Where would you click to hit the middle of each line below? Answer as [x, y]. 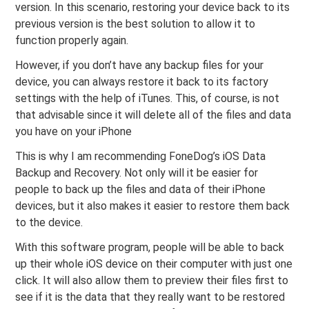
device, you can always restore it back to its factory [142, 82]
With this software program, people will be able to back [150, 248]
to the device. [49, 223]
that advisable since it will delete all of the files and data [153, 115]
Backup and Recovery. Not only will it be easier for [137, 173]
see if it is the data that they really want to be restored [150, 297]
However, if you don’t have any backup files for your [140, 66]
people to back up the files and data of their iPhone [141, 190]
